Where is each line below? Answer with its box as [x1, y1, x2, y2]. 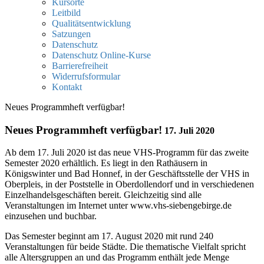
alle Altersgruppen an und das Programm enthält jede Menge [5, 252, 229, 263]
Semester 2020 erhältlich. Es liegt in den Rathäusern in [5, 158, 207, 169]
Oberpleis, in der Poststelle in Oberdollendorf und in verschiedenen [5, 179, 254, 190]
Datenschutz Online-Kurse [52, 50, 151, 60]
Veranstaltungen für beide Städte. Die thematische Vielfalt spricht [5, 242, 246, 252]
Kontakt [52, 82, 82, 92]
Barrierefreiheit [52, 61, 108, 71]
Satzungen [52, 29, 91, 39]
